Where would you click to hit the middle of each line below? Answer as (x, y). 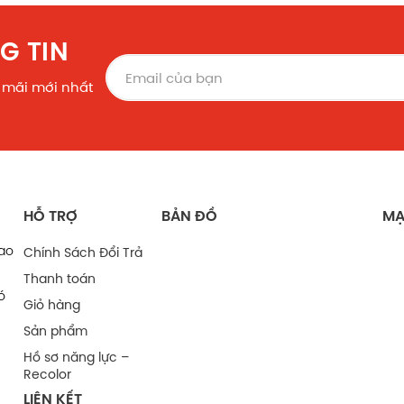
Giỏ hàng (51, 304)
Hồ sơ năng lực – (76, 357)
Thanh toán (59, 278)
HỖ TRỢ (50, 215)
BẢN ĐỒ (189, 215)
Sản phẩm (55, 331)
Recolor (47, 374)
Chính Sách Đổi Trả (83, 252)
